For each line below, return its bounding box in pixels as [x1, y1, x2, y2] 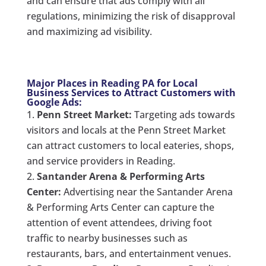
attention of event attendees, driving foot [26, 216, 212, 229]
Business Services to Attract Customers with [26, 85, 236, 99]
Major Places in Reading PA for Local [26, 76, 198, 90]
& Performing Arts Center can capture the [26, 200, 214, 214]
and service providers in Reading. [26, 154, 175, 167]
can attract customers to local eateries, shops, [26, 138, 234, 152]
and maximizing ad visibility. [26, 24, 152, 38]
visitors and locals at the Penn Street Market [26, 123, 226, 137]
